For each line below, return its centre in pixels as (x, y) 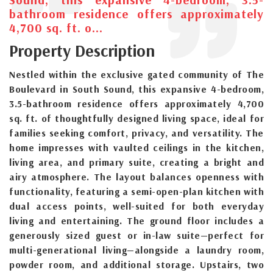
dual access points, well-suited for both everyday (136, 206)
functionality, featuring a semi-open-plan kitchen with (136, 191)
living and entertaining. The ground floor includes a (136, 220)
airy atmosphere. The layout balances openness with (136, 176)
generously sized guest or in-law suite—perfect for (136, 235)
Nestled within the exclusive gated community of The (136, 74)
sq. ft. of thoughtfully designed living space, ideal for (136, 118)
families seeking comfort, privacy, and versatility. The (136, 133)
